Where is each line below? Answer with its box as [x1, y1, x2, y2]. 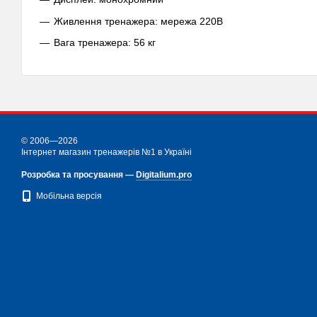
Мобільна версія [36, 191, 102, 202]
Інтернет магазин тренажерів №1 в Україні [21, 147, 192, 157]
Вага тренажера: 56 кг [54, 37, 156, 49]
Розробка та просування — [21, 170, 136, 180]
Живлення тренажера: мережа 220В [54, 15, 223, 27]
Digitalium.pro [136, 170, 192, 180]
